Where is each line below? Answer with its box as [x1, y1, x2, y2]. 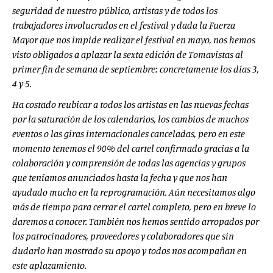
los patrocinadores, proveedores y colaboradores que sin [12, 230, 234, 242]
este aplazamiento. [12, 259, 87, 271]
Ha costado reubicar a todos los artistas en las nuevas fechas [12, 98, 249, 110]
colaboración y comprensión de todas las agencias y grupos [12, 157, 246, 169]
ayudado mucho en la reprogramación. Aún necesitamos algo [12, 186, 255, 198]
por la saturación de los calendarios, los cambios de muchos [12, 113, 249, 125]
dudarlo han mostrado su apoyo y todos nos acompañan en [12, 244, 247, 257]
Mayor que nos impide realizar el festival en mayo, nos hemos [12, 34, 255, 46]
